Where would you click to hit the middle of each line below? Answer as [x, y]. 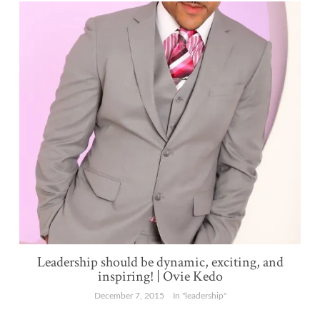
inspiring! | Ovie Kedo [160, 277]
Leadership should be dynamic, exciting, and [160, 262]
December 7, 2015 [129, 296]
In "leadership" [199, 296]
